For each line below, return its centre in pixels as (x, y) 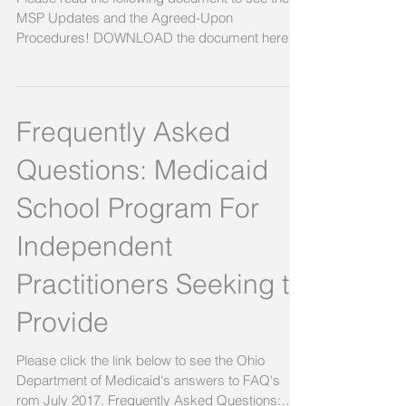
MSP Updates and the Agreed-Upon (125, 17)
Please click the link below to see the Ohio (140, 360)
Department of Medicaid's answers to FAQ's (148, 380)
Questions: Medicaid (142, 169)
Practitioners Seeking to (160, 284)
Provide (63, 322)
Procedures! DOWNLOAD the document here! (155, 37)
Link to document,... (75, 57)
